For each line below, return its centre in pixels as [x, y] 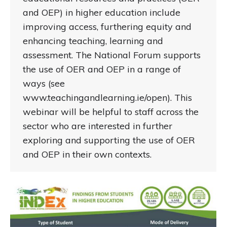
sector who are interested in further [98, 126]
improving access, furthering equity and [107, 27]
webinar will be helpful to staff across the [111, 112]
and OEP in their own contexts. [87, 155]
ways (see [44, 84]
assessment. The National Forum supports [112, 55]
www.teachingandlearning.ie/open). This [107, 98]
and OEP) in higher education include [102, 13]
